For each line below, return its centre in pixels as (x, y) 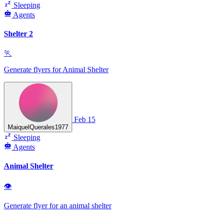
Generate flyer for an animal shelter (58, 206)
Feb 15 (85, 119)
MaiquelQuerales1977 (38, 127)
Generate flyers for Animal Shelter (56, 69)
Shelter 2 (18, 34)
